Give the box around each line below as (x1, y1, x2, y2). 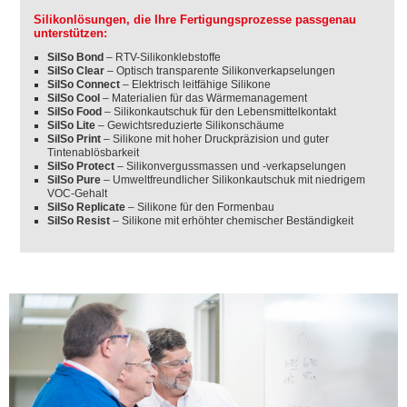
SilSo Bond (47, 51, 104, 64)
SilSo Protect (47, 160, 118, 173)
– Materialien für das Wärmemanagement (100, 92, 308, 104)
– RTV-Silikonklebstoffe (104, 51, 222, 64)
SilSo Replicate (47, 201, 126, 213)
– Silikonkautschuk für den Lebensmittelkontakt (102, 105, 337, 118)
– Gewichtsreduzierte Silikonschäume (95, 119, 285, 132)
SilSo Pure (47, 174, 104, 186)
